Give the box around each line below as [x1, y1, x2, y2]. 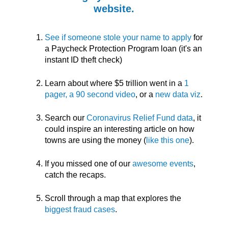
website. [94, 3, 134, 14]
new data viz [155, 90, 201, 99]
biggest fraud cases [45, 205, 115, 214]
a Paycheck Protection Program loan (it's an [45, 44, 202, 53]
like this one [146, 135, 189, 145]
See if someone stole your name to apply [45, 33, 191, 42]
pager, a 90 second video [45, 90, 135, 99]
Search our [45, 113, 87, 122]
